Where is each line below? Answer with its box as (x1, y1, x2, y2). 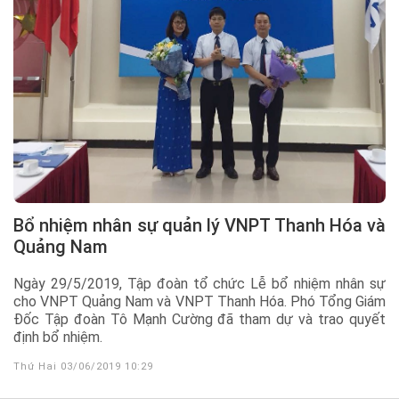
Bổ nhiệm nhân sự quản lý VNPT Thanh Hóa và (13, 215, 24, 236)
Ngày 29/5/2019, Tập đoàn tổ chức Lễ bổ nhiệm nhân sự (13, 275, 386, 292)
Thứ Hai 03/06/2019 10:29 (13, 361, 153, 372)
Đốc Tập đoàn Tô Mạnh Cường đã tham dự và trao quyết (13, 311, 386, 328)
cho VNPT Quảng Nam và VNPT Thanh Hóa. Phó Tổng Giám (13, 293, 386, 310)
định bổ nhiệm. (13, 329, 102, 346)
